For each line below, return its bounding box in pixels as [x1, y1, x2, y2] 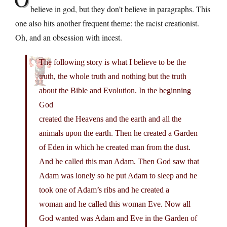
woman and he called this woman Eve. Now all [39, 199, 191, 208]
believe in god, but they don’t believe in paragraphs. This [30, 3, 210, 14]
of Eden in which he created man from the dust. [39, 142, 191, 152]
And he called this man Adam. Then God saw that [39, 157, 199, 166]
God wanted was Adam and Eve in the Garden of [39, 213, 197, 222]
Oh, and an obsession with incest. [15, 31, 122, 43]
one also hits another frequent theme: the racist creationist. [15, 17, 199, 28]
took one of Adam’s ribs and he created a [39, 185, 169, 194]
